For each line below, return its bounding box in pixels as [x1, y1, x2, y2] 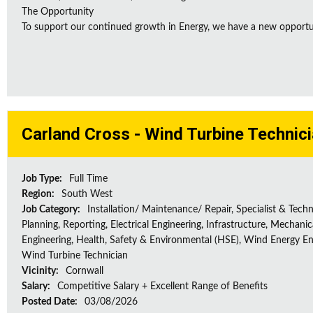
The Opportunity [22, 7, 94, 17]
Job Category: [22, 205, 82, 214]
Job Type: [22, 174, 64, 184]
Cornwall [66, 266, 103, 276]
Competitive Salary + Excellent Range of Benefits [57, 282, 268, 291]
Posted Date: [22, 297, 80, 307]
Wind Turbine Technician [22, 251, 128, 261]
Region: [22, 189, 57, 199]
